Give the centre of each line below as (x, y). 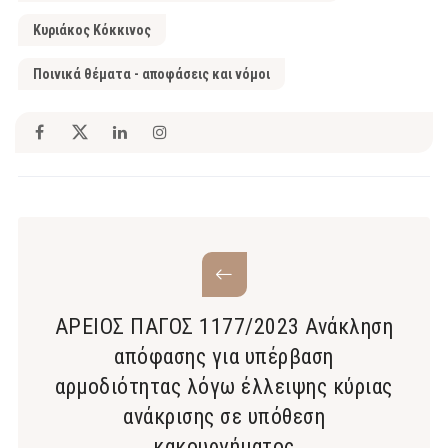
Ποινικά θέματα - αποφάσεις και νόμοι (151, 73)
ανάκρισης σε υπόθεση (224, 416)
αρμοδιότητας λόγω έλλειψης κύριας (224, 386)
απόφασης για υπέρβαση (224, 356)
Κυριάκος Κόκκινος (92, 29)
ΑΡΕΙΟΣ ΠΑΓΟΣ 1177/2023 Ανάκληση (224, 326)
